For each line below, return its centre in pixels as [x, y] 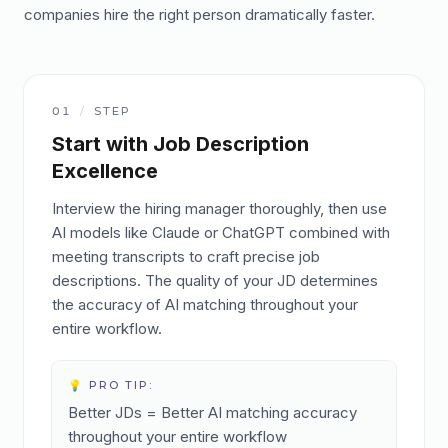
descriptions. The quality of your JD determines [215, 280]
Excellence [105, 171]
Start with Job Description [180, 144]
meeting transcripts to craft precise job [186, 256]
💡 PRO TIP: [110, 385]
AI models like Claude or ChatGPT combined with [221, 232]
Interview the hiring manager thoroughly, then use [219, 208]
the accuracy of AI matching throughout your [205, 304]
